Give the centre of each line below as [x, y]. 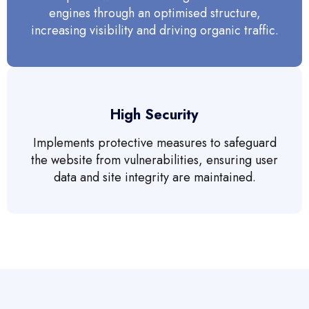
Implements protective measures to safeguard [154, 143]
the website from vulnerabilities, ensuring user [154, 160]
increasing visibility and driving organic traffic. [154, 31]
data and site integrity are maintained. [154, 178]
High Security [154, 115]
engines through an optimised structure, [154, 13]
